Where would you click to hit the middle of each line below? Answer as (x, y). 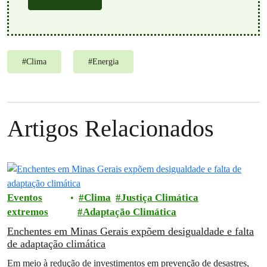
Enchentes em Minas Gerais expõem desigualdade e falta (131, 231)
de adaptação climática (56, 243)
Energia (105, 61)
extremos (28, 212)
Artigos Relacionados (111, 128)
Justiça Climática (160, 197)
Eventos (25, 197)
